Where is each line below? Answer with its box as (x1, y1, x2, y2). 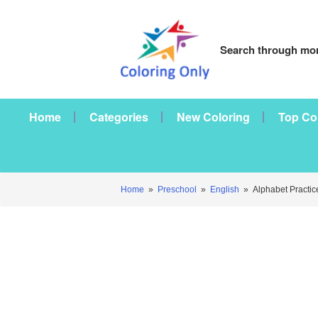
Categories (89, 109, 148, 125)
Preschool (158, 185, 197, 194)
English (210, 185, 239, 194)
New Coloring (177, 109, 250, 125)
